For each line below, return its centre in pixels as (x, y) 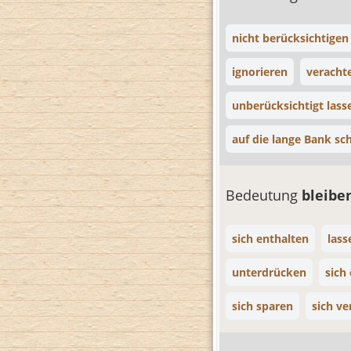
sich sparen (262, 306)
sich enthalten (270, 239)
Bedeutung (264, 195)
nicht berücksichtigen (290, 38)
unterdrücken (269, 272)
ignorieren (260, 72)
